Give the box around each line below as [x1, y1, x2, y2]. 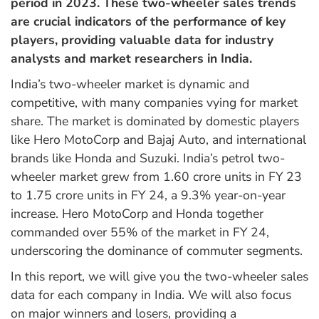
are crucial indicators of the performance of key [11, 13, 286, 31]
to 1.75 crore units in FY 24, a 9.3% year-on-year [11, 187, 286, 204]
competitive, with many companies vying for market [11, 94, 298, 112]
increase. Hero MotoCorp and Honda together [11, 205, 263, 223]
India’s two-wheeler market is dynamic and [11, 75, 249, 93]
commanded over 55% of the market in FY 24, [11, 224, 269, 241]
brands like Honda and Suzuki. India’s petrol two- [11, 150, 285, 167]
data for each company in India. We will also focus [11, 286, 291, 304]
